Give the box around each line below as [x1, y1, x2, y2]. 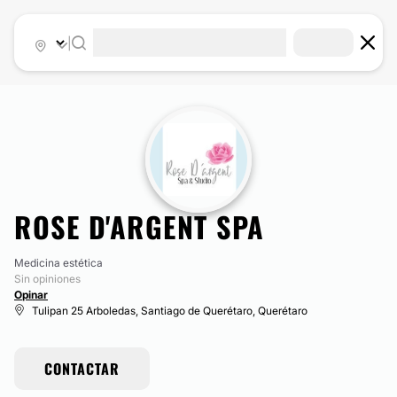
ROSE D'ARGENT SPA [14, 206, 265, 247]
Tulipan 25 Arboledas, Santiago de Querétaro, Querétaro [32, 304, 307, 317]
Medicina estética [14, 256, 103, 269]
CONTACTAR [44, 358, 120, 379]
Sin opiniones [14, 272, 81, 285]
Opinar [14, 288, 48, 301]
